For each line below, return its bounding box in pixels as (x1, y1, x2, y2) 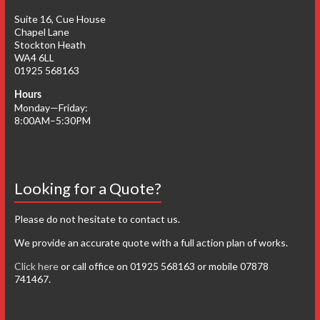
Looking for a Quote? (14, 179, 161, 198)
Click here (14, 260, 59, 272)
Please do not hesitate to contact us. (14, 213, 180, 225)
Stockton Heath (14, 39, 86, 51)
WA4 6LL (14, 51, 54, 64)
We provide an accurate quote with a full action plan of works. (14, 236, 288, 249)
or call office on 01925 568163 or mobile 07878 (58, 260, 269, 272)
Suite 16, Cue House (14, 13, 106, 25)
